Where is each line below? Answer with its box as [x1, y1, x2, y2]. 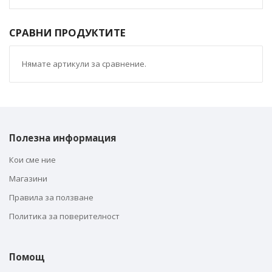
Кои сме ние [9, 154, 56, 165]
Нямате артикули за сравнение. [22, 58, 146, 69]
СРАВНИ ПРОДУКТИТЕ [9, 25, 126, 39]
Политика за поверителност [9, 211, 120, 222]
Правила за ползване [9, 192, 93, 203]
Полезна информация [9, 132, 116, 144]
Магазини [9, 173, 47, 184]
